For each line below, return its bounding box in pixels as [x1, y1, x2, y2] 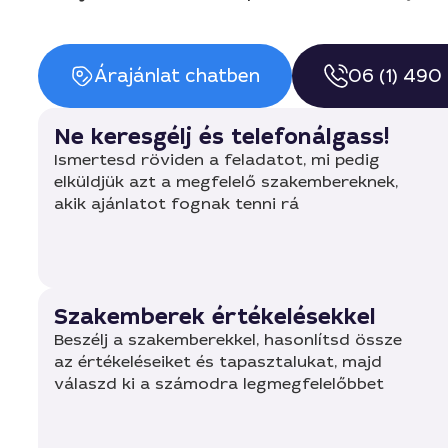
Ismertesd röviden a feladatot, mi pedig [54, 149, 380, 170]
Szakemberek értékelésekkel [54, 302, 376, 331]
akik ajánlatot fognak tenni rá [54, 193, 299, 214]
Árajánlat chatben [94, 64, 260, 88]
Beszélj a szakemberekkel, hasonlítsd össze [54, 329, 402, 350]
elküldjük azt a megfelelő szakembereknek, [54, 171, 398, 192]
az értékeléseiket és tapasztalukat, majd [54, 351, 382, 372]
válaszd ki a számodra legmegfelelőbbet [54, 373, 384, 394]
